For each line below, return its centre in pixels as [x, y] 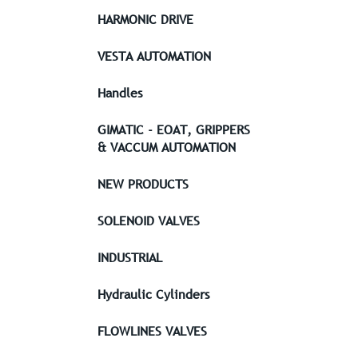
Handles [120, 93]
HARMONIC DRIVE [145, 19]
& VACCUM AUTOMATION [167, 147]
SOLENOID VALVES [149, 221]
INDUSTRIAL [130, 257]
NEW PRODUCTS [143, 184]
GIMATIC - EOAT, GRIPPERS [174, 129]
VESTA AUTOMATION [154, 56]
